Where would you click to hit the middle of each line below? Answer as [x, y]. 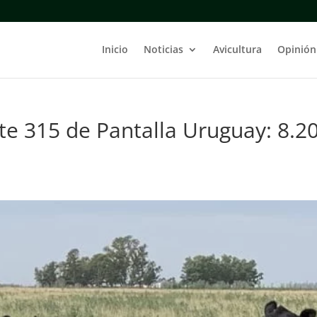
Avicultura [237, 49]
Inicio [115, 49]
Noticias [163, 49]
